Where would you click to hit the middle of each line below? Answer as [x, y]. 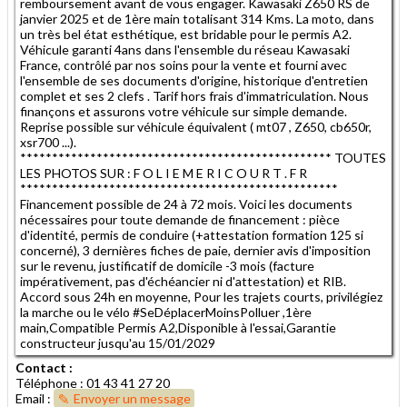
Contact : [44, 367]
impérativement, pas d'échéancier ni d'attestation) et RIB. [183, 281]
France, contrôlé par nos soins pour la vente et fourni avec [184, 65]
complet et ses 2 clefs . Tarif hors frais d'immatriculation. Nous [194, 95]
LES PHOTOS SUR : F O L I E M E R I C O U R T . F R [164, 173]
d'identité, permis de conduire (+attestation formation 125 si [192, 234]
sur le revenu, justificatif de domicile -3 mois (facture [167, 265]
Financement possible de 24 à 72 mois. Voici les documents [186, 203]
